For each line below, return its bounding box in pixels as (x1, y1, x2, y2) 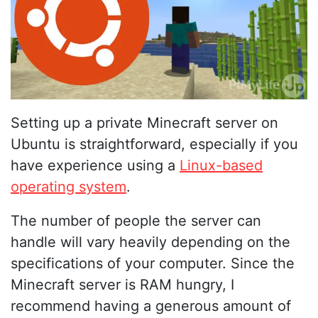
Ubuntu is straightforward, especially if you (11, 136, 298, 153)
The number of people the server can (11, 212, 261, 230)
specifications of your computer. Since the (11, 255, 295, 273)
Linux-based (180, 157, 263, 175)
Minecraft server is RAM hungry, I (11, 276, 234, 294)
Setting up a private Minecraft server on (11, 114, 278, 132)
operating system (11, 178, 126, 196)
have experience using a (11, 157, 180, 175)
